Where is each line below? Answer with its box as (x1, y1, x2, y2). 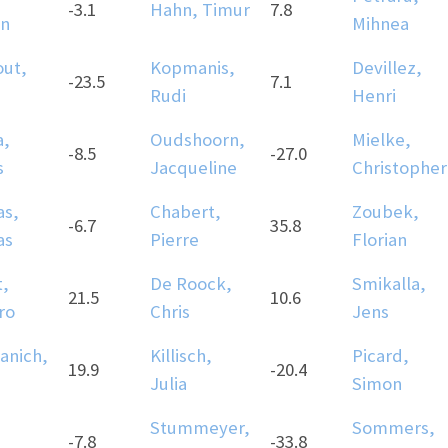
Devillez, (352, 56, 422, 80)
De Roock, (150, 272, 232, 296)
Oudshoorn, (150, 128, 245, 152)
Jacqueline (150, 156, 237, 180)
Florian (352, 228, 407, 252)
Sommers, (352, 416, 435, 440)
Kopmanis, (150, 56, 235, 80)
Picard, (352, 344, 409, 368)
